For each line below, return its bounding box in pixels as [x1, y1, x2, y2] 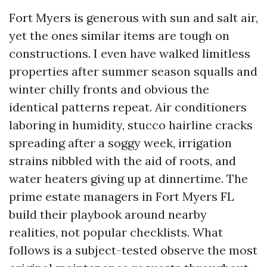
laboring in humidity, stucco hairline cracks [9, 117, 253, 132]
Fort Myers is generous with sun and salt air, [9, 10, 258, 25]
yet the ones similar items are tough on [9, 28, 229, 43]
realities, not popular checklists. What [9, 225, 223, 240]
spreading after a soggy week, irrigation [9, 135, 232, 150]
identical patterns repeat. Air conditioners [9, 100, 247, 114]
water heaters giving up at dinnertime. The [9, 171, 248, 186]
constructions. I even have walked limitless [9, 46, 250, 61]
